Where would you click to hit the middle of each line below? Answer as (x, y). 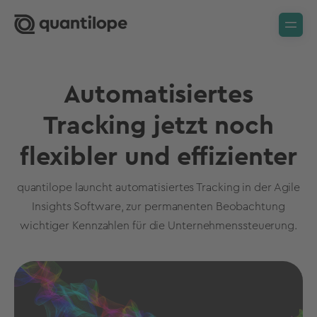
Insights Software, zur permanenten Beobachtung (158, 207)
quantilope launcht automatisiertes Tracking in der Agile (158, 188)
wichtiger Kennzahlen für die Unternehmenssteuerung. (158, 226)
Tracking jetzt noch (158, 126)
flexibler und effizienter (158, 157)
